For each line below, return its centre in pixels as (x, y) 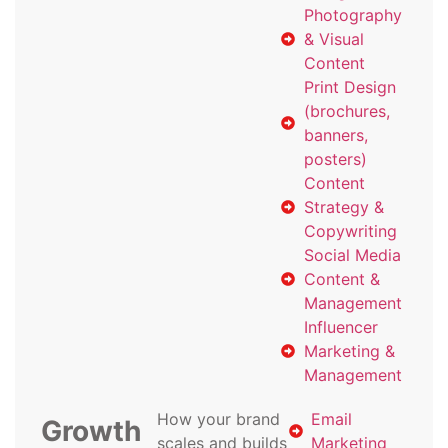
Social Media (352, 255)
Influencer (340, 327)
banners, (335, 135)
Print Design (349, 87)
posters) (335, 159)
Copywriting (350, 231)
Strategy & (343, 207)
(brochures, (346, 111)
